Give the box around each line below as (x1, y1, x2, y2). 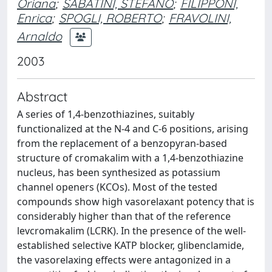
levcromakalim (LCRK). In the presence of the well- (17, 224, 246, 237)
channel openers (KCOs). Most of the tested (17, 180, 217, 194)
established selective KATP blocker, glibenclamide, (17, 239, 244, 252)
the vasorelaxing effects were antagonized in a (17, 253, 231, 267)
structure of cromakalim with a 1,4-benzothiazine (17, 151, 243, 165)
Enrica (17, 10, 52, 25)
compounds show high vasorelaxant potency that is (17, 195, 254, 208)
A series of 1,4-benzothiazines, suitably (17, 107, 194, 121)
